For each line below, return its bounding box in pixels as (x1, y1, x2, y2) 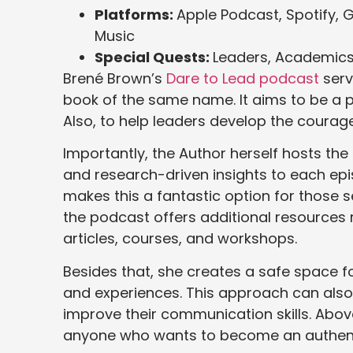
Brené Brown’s (63, 68, 166, 88)
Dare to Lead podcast (166, 68, 319, 88)
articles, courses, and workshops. (63, 229, 297, 249)
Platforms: (95, 4, 176, 24)
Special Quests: (95, 46, 213, 67)
